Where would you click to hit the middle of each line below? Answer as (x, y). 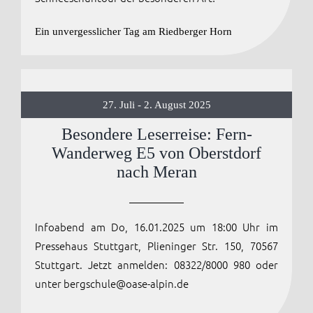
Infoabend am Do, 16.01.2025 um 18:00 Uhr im (156, 227)
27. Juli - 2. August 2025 (156, 105)
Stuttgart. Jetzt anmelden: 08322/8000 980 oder (156, 264)
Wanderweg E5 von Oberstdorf (156, 153)
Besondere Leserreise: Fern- (156, 134)
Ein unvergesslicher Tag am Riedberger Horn (133, 31)
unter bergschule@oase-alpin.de (111, 283)
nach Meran (156, 172)
